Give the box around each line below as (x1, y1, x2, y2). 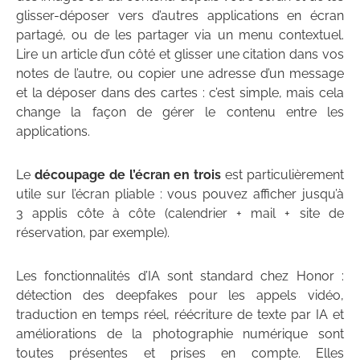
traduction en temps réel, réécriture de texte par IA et (16, 307, 344, 323)
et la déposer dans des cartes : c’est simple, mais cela (16, 85, 344, 101)
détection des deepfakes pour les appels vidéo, (16, 288, 344, 304)
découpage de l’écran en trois (34, 167, 222, 183)
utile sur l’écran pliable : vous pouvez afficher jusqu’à (16, 186, 344, 202)
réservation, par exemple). (16, 225, 170, 241)
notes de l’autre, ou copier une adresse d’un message (16, 66, 344, 82)
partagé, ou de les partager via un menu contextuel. (16, 27, 344, 43)
